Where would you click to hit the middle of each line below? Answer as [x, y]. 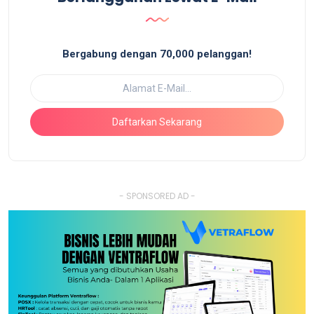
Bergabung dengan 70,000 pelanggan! [157, 54]
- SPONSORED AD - [157, 196]
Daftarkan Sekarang [157, 122]
